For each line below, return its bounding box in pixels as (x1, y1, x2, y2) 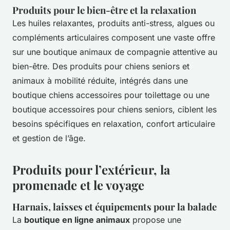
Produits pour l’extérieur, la (12, 161, 170, 178)
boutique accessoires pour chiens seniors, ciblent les (12, 104, 217, 114)
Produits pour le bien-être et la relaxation (12, 3, 196, 16)
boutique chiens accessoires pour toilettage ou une (12, 89, 209, 100)
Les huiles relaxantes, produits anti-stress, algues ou (12, 17, 215, 28)
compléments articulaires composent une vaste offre (12, 32, 215, 43)
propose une (130, 214, 181, 225)
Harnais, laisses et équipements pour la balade (12, 200, 217, 213)
